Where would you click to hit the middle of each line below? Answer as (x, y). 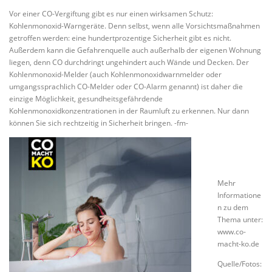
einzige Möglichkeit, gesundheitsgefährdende (86, 98)
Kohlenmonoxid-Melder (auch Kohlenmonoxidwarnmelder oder (115, 74)
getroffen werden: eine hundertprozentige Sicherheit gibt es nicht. (120, 38)
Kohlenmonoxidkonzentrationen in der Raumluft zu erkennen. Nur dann (129, 110)
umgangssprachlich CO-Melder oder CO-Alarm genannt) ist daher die (126, 86)
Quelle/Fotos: (239, 264)
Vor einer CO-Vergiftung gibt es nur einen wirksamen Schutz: (111, 13)
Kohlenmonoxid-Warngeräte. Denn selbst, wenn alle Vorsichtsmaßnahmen (134, 25)
